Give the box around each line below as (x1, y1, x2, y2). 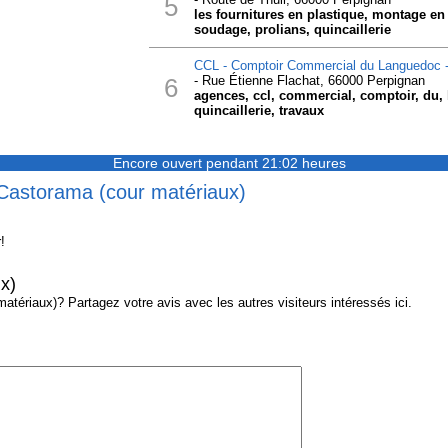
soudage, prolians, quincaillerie (193, 22, 391, 37)
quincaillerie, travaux (193, 103, 324, 118)
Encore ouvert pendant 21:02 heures (112, 155, 346, 171)
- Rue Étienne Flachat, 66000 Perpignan (193, 73, 425, 88)
